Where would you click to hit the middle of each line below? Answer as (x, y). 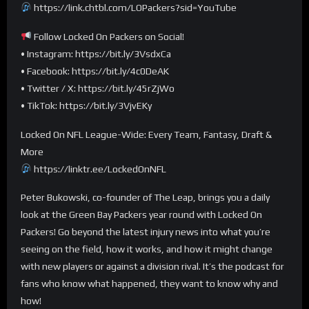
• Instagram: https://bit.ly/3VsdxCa (96, 53)
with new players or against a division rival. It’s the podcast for (152, 267)
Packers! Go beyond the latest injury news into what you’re (146, 232)
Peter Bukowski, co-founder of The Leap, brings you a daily (145, 198)
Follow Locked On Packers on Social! (108, 36)
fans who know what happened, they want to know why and (149, 284)
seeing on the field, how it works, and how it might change (147, 249)
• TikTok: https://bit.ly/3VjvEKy (86, 105)
